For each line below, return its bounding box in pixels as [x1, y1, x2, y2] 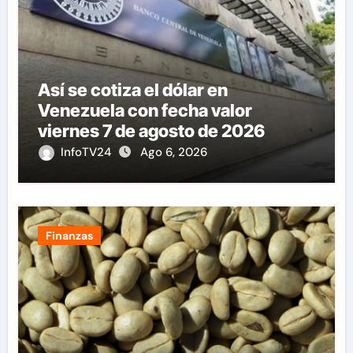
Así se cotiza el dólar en [37, 80, 228, 101]
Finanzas [45, 229, 93, 243]
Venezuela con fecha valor [37, 100, 252, 121]
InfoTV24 [60, 144, 114, 161]
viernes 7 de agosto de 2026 [37, 121, 265, 142]
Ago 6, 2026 [139, 144, 207, 161]
